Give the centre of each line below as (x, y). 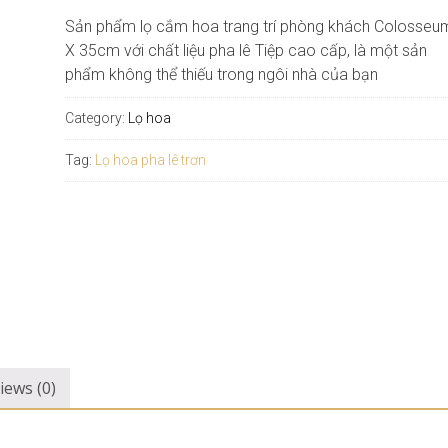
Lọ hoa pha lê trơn (150, 159)
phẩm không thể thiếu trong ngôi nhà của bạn (221, 74)
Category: (96, 117)
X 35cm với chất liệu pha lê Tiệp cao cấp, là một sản (245, 50)
